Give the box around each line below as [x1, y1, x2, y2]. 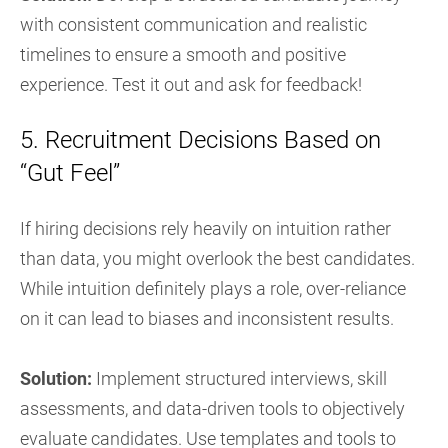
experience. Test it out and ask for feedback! [20, 74, 362, 95]
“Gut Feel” [20, 159, 120, 187]
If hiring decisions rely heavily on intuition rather [20, 218, 391, 239]
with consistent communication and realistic [20, 14, 367, 35]
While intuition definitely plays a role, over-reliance [20, 278, 406, 299]
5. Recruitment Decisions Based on [20, 126, 381, 154]
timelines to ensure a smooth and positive [20, 44, 346, 65]
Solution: [20, 368, 92, 389]
